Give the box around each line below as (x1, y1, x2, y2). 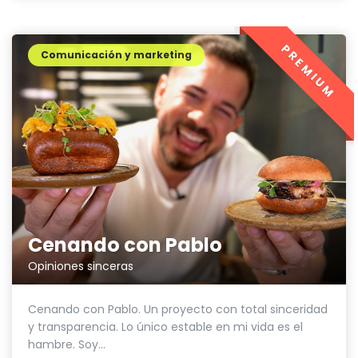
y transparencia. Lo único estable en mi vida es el (28, 318, 303, 335)
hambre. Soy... (28, 336, 105, 352)
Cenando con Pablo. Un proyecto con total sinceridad (28, 300, 328, 317)
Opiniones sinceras (28, 257, 133, 274)
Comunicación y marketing (41, 47, 192, 62)
